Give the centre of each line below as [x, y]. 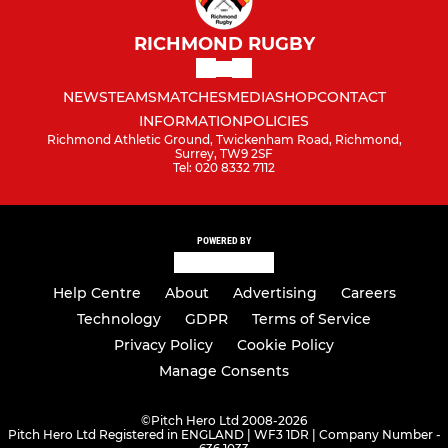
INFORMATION [191, 121]
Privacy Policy [163, 345]
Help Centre [96, 293]
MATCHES [191, 97]
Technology [119, 319]
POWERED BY [224, 241]
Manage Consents [224, 371]
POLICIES [276, 121]
